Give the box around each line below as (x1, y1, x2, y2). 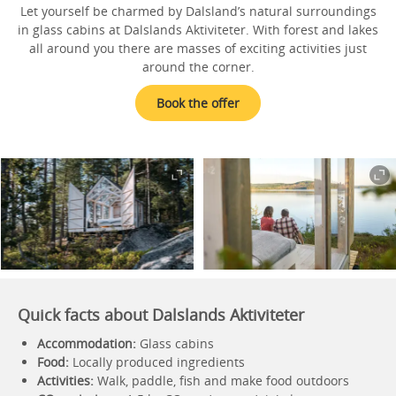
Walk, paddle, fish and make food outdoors (94, 372, 349, 389)
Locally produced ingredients (69, 354, 245, 370)
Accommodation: (37, 335, 140, 352)
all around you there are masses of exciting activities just (29, 40, 367, 57)
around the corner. (141, 58, 255, 75)
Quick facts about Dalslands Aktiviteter (18, 304, 304, 325)
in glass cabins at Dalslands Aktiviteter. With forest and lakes (18, 21, 378, 38)
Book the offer (156, 95, 240, 111)
